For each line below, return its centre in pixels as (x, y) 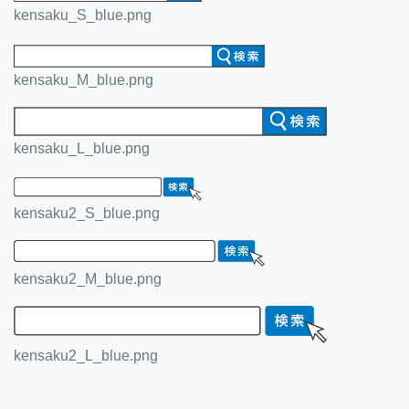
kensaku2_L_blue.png (86, 355)
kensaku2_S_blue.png (87, 213)
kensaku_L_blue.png (82, 148)
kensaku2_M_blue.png (88, 279)
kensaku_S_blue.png (83, 16)
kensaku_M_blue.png (84, 79)
